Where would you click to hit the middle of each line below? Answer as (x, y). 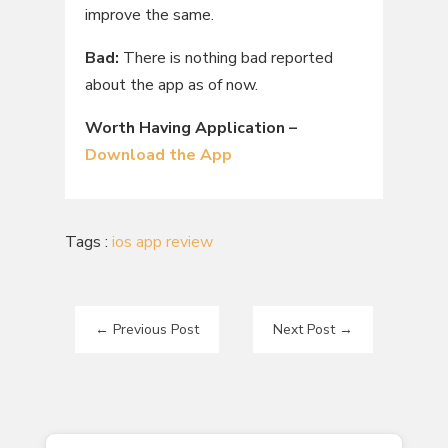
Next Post (304, 329)
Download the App (158, 154)
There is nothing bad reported (225, 57)
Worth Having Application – (190, 127)
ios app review (162, 241)
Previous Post (155, 329)
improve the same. (149, 14)
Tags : (88, 241)
